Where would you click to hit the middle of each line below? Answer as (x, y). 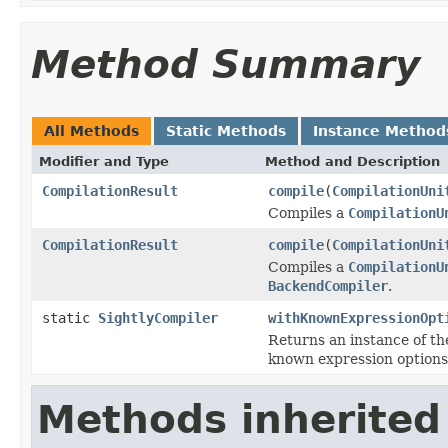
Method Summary (225, 64)
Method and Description (352, 161)
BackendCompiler (328, 285)
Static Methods (226, 130)
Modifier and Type (104, 161)
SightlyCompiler (158, 317)
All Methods (91, 130)
